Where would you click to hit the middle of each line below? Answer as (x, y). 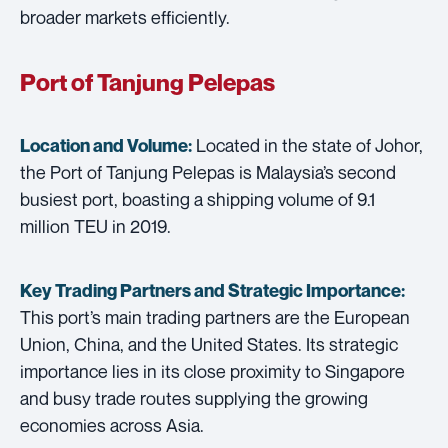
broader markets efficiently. (125, 16)
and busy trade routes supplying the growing (194, 397)
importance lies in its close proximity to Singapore (212, 370)
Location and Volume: (106, 145)
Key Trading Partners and (124, 290)
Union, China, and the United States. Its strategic (209, 343)
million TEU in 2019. (95, 225)
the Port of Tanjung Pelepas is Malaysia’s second (208, 171)
